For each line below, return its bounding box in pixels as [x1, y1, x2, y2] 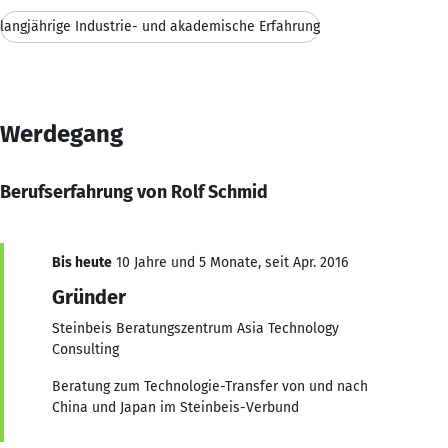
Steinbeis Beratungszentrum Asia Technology [52, 319, 339, 337]
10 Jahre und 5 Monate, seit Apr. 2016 [112, 253, 348, 271]
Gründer [52, 284, 126, 309]
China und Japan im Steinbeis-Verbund [52, 398, 299, 416]
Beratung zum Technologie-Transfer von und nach [52, 377, 368, 395]
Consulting [52, 340, 119, 358]
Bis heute [52, 253, 112, 271]
